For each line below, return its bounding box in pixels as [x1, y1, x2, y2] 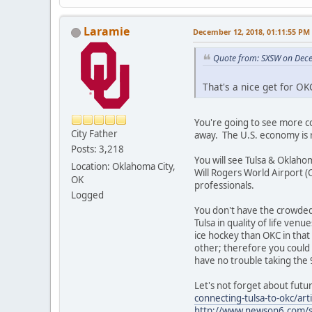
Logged [71, 189, 104, 202]
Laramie [84, 24, 130, 40]
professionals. [194, 178, 260, 192]
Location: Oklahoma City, [71, 160, 175, 173]
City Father [71, 127, 118, 141]
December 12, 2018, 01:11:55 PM [193, 26, 310, 38]
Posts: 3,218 [71, 143, 124, 156]
